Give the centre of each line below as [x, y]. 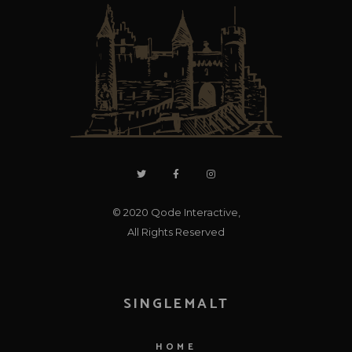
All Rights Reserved [176, 231]
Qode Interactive [194, 212]
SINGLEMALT [176, 304]
